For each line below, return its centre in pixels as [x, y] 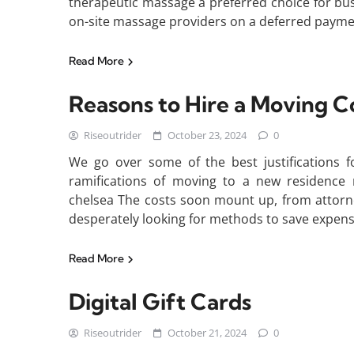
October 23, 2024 [207, 135]
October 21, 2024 [207, 333]
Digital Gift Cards [160, 301]
